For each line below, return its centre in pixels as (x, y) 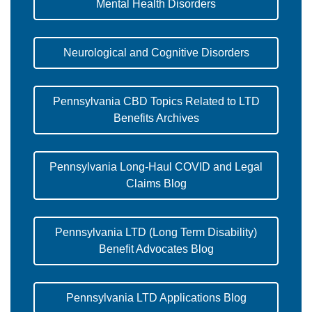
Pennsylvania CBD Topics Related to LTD (156, 102)
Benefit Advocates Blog (156, 249)
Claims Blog (156, 184)
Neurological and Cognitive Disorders (156, 53)
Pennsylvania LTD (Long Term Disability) (156, 233)
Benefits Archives (156, 118)
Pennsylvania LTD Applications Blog (156, 298)
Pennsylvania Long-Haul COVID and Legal (156, 167)
